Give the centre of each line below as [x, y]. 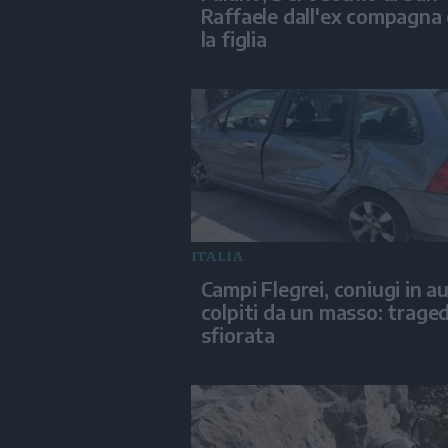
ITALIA [217, 256]
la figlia [233, 38]
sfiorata [237, 335]
